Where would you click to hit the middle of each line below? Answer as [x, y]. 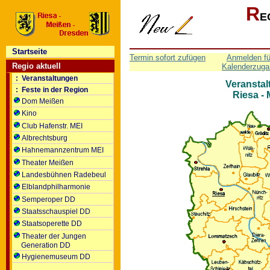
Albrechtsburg [45, 138]
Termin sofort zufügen [168, 58]
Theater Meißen [48, 162]
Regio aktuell [36, 66]
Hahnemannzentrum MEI [63, 150]
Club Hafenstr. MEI [52, 126]
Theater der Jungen [54, 236]
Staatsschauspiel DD [56, 211]
